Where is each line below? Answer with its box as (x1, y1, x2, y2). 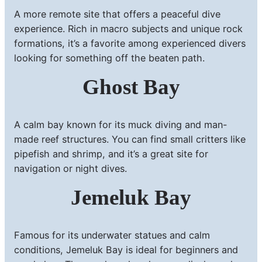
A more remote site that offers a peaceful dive (14, 8, 220, 20)
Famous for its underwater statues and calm (14, 229, 210, 241)
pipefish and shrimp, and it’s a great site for (14, 147, 208, 160)
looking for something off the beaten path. (14, 51, 205, 64)
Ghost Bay (82, 74, 180, 99)
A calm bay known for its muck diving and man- (14, 118, 227, 130)
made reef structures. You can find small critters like (14, 133, 246, 145)
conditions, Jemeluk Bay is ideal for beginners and (14, 243, 238, 256)
